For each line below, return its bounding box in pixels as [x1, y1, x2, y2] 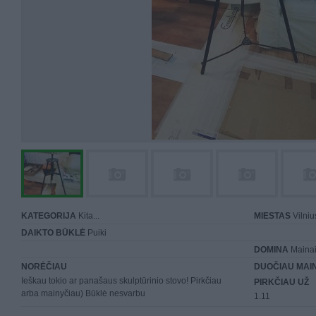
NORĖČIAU [21, 262, 67, 272]
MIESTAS [254, 211, 291, 221]
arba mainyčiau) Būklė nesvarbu [21, 288, 145, 298]
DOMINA [254, 245, 288, 255]
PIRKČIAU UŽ [254, 277, 309, 287]
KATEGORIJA [21, 211, 76, 221]
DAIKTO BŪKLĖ [21, 228, 85, 238]
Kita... [76, 211, 99, 221]
